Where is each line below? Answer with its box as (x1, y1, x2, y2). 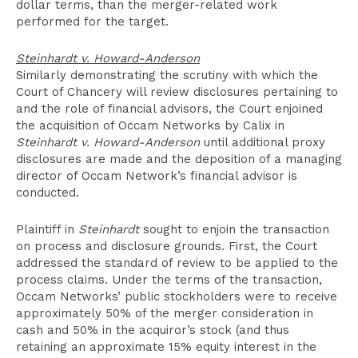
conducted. (16, 185, 79, 200)
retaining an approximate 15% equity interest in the (16, 340, 316, 354)
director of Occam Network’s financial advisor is (16, 169, 297, 183)
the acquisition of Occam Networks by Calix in (16, 118, 284, 133)
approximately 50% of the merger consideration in (16, 306, 313, 320)
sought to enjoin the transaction (139, 222, 329, 237)
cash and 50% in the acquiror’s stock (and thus (16, 323, 289, 337)
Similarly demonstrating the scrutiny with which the (16, 68, 318, 82)
